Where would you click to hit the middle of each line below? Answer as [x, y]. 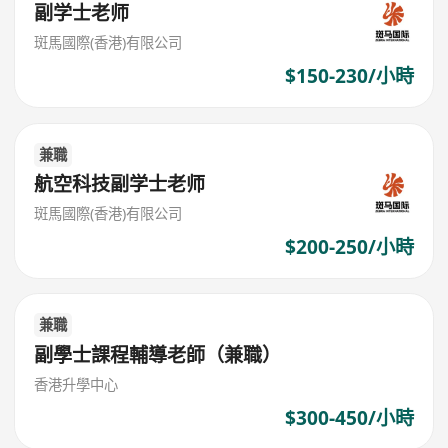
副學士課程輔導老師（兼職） [158, 355]
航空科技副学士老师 [120, 184]
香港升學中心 [76, 384]
